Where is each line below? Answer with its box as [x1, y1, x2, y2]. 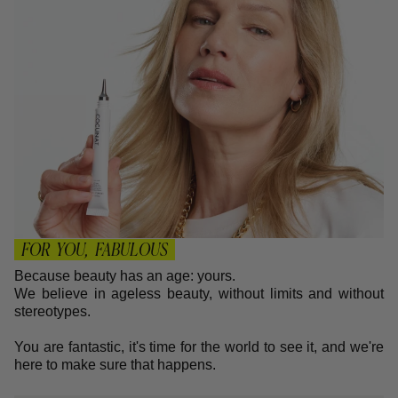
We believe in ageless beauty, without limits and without [14, 285, 384, 301]
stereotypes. [14, 303, 91, 319]
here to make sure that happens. [14, 356, 216, 372]
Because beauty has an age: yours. [14, 267, 235, 283]
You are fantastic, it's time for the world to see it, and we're [14, 338, 384, 354]
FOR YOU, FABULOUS [21, 237, 168, 260]
